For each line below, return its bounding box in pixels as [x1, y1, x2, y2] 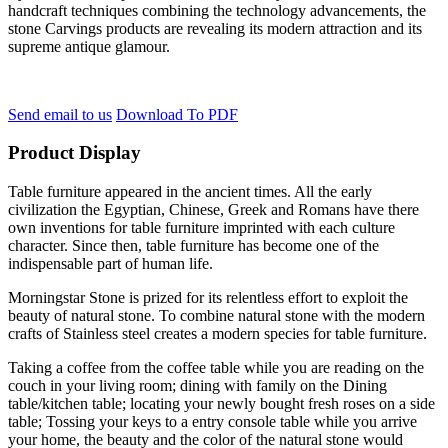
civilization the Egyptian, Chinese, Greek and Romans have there [8, 201, 419, 219]
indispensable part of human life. [8, 255, 213, 273]
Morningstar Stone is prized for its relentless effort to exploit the [8, 289, 408, 307]
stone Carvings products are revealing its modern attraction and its [8, 19, 422, 37]
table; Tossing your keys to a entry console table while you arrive [8, 413, 417, 431]
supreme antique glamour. [8, 37, 170, 55]
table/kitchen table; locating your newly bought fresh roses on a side [8, 395, 435, 413]
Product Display [8, 142, 141, 164]
